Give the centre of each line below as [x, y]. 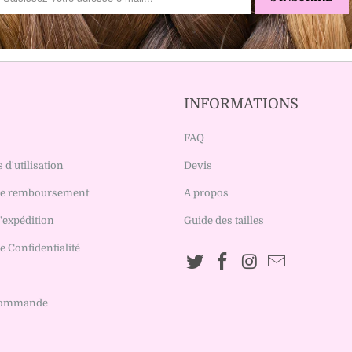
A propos [206, 193]
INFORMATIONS [241, 104]
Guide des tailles [224, 221]
